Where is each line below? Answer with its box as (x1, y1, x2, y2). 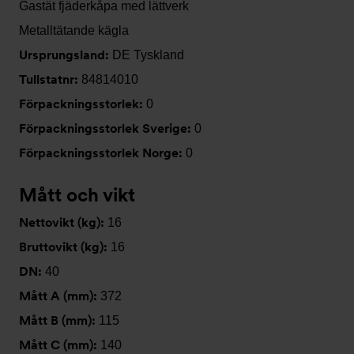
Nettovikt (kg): (19, 215, 107, 230)
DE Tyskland (112, 48, 184, 62)
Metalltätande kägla (19, 24, 129, 37)
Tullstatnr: (19, 72, 81, 87)
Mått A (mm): (19, 288, 100, 303)
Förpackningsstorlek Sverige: (19, 121, 194, 136)
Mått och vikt (19, 183, 135, 206)
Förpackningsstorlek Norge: (19, 145, 186, 160)
